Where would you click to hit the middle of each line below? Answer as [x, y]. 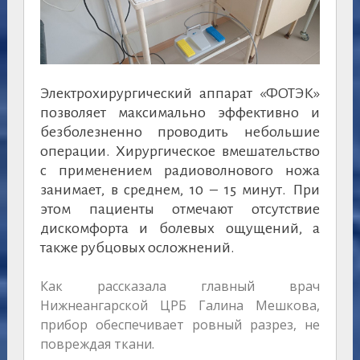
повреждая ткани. [97, 344]
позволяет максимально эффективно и [180, 113]
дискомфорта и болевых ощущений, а [180, 229]
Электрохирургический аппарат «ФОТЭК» [180, 94]
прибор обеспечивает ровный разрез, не [180, 325]
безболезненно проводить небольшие [180, 132]
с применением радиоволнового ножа [180, 171]
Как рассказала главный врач [180, 286]
